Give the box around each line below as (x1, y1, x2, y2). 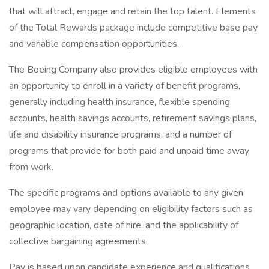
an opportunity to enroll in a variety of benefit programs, (9, 79, 240, 92)
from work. (9, 160, 53, 174)
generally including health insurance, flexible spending (9, 95, 230, 109)
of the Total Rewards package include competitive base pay (9, 21, 258, 34)
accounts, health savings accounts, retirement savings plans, (9, 112, 256, 125)
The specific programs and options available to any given (9, 186, 243, 199)
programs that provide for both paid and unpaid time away (9, 144, 249, 157)
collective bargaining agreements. (9, 235, 148, 248)
